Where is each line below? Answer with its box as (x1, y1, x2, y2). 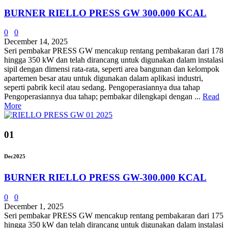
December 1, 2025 (4, 202, 64, 211)
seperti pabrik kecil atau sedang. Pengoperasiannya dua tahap (4, 83, 200, 92)
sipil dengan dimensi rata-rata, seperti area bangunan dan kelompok (4, 65, 219, 74)
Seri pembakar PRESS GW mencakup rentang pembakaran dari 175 (4, 211, 223, 220)
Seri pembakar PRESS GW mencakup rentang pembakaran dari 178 (4, 46, 223, 55)
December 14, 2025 (4, 37, 68, 46)
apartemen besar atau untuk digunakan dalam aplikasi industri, (4, 74, 203, 83)
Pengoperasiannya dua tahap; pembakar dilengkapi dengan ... (4, 92, 203, 101)
